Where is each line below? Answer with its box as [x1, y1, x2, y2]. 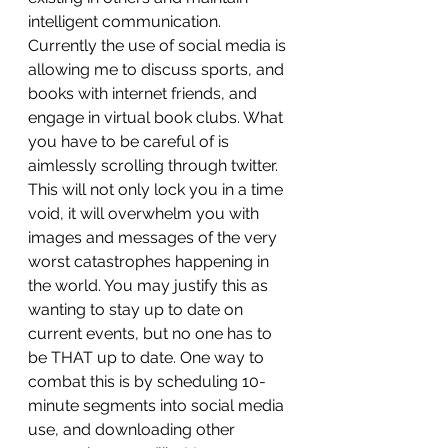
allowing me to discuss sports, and [28, 60, 288, 79]
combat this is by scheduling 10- [28, 372, 266, 391]
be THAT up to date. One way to [28, 348, 268, 367]
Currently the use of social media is [28, 36, 290, 55]
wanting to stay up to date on [28, 300, 247, 319]
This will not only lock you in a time [28, 180, 287, 199]
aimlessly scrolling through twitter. [28, 156, 282, 175]
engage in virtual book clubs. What [28, 108, 287, 127]
